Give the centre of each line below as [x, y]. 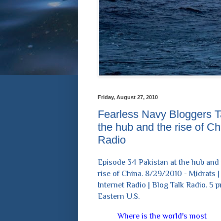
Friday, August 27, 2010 [128, 97]
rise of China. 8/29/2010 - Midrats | [158, 174]
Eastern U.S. [118, 196]
